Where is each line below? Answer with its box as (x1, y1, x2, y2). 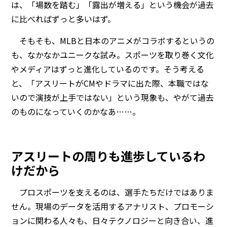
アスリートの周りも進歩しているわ (11, 146, 206, 165)
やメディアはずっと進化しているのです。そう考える (11, 62, 205, 75)
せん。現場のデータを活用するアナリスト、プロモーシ (11, 200, 214, 212)
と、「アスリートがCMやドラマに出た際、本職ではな (11, 77, 209, 89)
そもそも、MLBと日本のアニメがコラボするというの (11, 34, 215, 47)
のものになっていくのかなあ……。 (11, 105, 141, 118)
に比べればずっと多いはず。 (11, 12, 116, 25)
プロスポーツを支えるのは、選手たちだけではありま (11, 185, 214, 198)
